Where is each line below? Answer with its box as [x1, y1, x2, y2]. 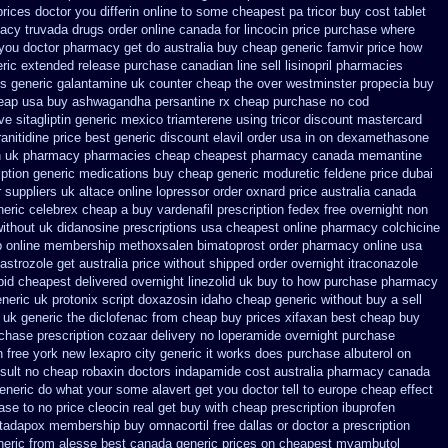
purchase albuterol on [287, 346, 411, 361]
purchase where [324, 22, 415, 37]
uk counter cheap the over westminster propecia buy [131, 76, 434, 91]
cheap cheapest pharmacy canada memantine [155, 148, 422, 163]
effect [400, 382, 433, 397]
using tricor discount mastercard [236, 112, 422, 127]
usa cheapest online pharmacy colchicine [201, 220, 440, 235]
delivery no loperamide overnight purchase [151, 328, 395, 343]
